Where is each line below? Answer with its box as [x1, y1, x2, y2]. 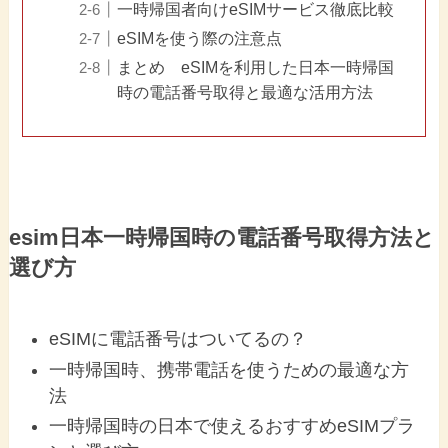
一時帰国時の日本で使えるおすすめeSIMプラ [49, 416, 416, 437]
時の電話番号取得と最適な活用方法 [117, 83, 374, 102]
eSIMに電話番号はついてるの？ [49, 329, 308, 350]
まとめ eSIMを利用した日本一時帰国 [117, 58, 395, 77]
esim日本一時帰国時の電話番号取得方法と [8, 226, 435, 251]
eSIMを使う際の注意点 [117, 29, 283, 48]
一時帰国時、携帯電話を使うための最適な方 [49, 359, 410, 380]
